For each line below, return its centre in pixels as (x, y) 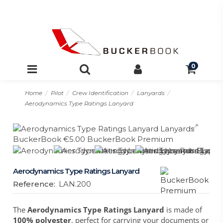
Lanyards (151, 93)
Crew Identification (100, 93)
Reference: (34, 184)
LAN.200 (75, 184)
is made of (183, 210)
